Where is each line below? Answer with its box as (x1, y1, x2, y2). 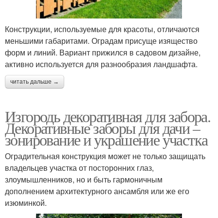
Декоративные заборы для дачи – (5, 117, 200, 139)
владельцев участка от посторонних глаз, (5, 162, 154, 174)
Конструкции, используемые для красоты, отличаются (5, 23, 200, 35)
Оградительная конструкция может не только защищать (5, 150, 205, 162)
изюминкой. (5, 197, 47, 209)
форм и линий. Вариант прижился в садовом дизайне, (5, 47, 200, 58)
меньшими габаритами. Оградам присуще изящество (5, 35, 198, 47)
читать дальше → (10, 78, 59, 86)
